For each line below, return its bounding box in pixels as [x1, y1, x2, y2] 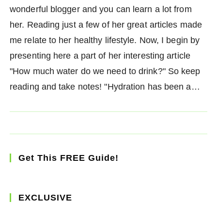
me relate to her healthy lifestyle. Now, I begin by [10, 35, 200, 45]
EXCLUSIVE [18, 192, 72, 202]
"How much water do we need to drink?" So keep [10, 66, 201, 76]
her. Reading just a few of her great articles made [10, 19, 202, 30]
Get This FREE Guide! [18, 153, 119, 163]
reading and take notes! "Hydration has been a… [10, 81, 200, 92]
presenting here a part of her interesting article [10, 50, 190, 61]
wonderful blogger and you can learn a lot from [10, 4, 192, 14]
